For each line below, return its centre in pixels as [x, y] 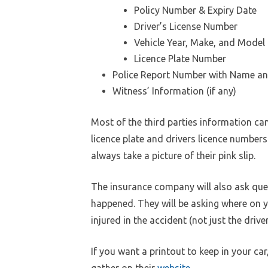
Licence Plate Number [180, 58]
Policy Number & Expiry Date [195, 10]
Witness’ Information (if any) [174, 91]
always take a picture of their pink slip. [173, 155]
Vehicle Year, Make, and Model [200, 42]
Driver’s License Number [186, 26]
